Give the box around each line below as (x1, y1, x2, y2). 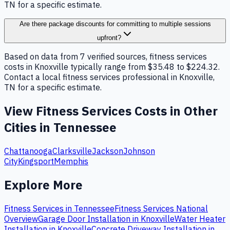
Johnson (123, 145, 155, 156)
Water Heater (175, 213, 225, 224)
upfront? (97, 34, 121, 42)
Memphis (54, 156, 88, 166)
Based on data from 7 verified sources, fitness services (4, 51, 207, 62)
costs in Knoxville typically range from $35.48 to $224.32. (4, 62, 220, 72)
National (174, 203, 208, 214)
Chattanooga (4, 145, 52, 156)
